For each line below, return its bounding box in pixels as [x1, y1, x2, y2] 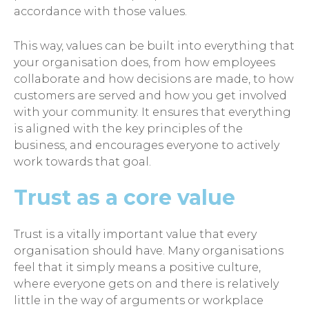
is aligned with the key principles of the [14, 121, 243, 135]
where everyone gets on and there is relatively [14, 277, 279, 291]
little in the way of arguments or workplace [14, 294, 263, 308]
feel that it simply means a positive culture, [14, 261, 261, 275]
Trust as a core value [14, 185, 235, 211]
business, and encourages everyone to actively [14, 138, 279, 152]
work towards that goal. [14, 154, 151, 168]
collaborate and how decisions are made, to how [14, 72, 294, 86]
